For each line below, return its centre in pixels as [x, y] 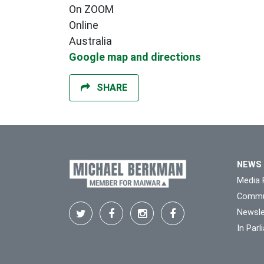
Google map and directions [135, 57]
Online [84, 25]
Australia [90, 41]
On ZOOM [91, 9]
